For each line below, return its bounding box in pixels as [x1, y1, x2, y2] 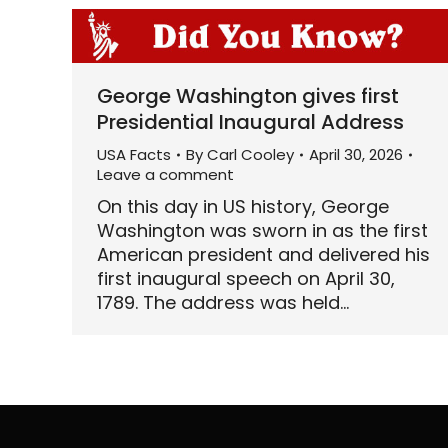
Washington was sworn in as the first [97, 217, 428, 243]
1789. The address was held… [97, 289, 349, 315]
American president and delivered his [97, 241, 430, 267]
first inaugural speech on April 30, [97, 265, 395, 291]
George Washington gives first [97, 81, 399, 110]
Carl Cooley [207, 143, 294, 165]
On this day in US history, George [97, 193, 389, 219]
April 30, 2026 [309, 143, 403, 165]
